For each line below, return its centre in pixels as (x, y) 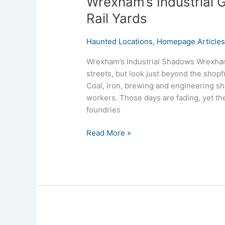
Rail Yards (117, 19)
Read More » (109, 133)
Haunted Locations (120, 41)
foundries (104, 109)
